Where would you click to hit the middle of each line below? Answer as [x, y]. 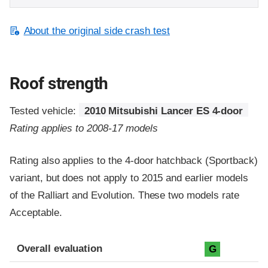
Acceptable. [36, 213]
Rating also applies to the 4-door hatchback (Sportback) [134, 161]
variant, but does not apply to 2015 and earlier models [129, 178]
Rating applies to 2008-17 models [84, 129]
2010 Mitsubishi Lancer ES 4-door [164, 111]
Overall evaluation [60, 248]
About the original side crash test [97, 31]
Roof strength [59, 84]
